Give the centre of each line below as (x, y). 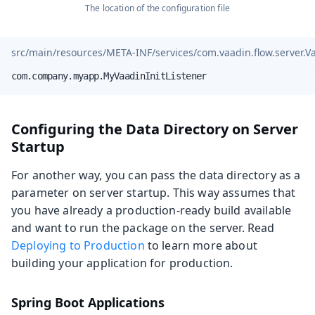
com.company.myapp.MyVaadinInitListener (109, 76)
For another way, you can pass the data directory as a (156, 175)
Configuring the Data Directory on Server (155, 129)
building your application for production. (122, 263)
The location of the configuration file (157, 8)
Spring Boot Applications (88, 302)
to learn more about (201, 245)
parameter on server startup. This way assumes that (154, 192)
